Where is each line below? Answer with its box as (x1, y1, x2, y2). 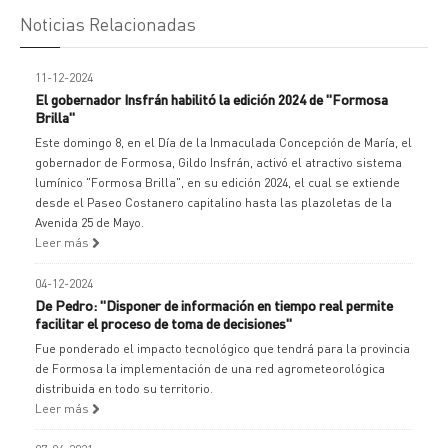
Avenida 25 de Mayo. (35, 215, 144, 230)
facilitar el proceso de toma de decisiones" (35, 314, 292, 332)
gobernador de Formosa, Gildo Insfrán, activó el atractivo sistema (35, 155, 402, 170)
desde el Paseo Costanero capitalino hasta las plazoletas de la (35, 195, 392, 210)
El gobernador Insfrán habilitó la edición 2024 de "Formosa (35, 90, 388, 108)
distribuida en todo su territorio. (35, 381, 213, 396)
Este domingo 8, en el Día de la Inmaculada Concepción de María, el (35, 135, 412, 150)
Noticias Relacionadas (20, 12, 196, 35)
